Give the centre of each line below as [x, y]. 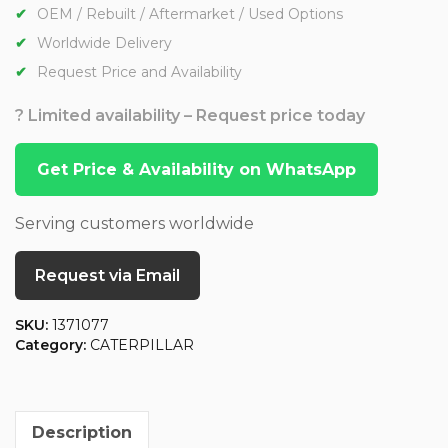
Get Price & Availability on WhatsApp [196, 170]
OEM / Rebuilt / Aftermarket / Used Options [190, 14]
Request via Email [107, 276]
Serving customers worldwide [134, 224]
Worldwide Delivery [104, 43]
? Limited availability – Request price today [190, 116]
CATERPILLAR [142, 345]
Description [82, 433]
